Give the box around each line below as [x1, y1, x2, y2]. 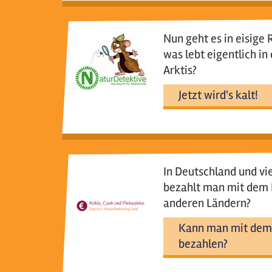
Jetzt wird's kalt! [178, 87, 258, 103]
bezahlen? [178, 236, 228, 251]
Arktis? [163, 63, 197, 78]
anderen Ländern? [163, 195, 251, 211]
